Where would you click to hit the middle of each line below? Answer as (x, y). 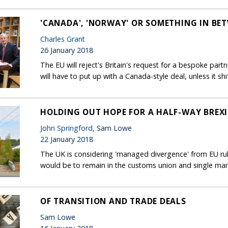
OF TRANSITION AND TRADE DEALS (113, 201)
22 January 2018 (67, 139)
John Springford (66, 128)
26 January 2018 (67, 50)
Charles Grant (63, 39)
